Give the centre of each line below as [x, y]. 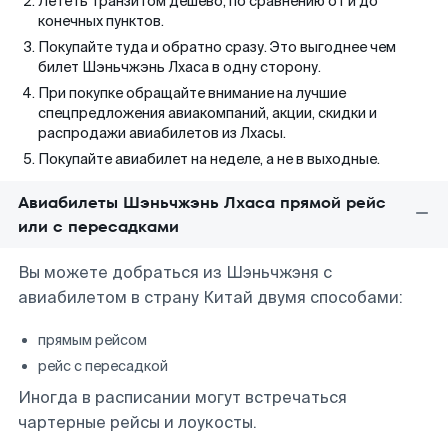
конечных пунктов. [101, 21]
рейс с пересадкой [103, 366]
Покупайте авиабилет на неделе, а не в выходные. [209, 159]
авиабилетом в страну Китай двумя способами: [210, 297]
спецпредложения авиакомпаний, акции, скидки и [207, 113]
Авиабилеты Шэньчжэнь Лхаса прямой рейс [202, 202]
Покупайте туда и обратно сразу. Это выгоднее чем [217, 47]
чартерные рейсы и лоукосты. [137, 422]
